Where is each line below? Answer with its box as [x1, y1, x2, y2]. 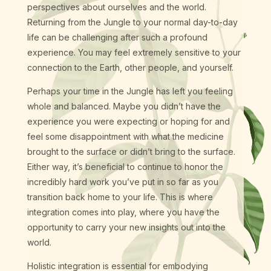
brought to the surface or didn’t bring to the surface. [27, 146, 235, 157]
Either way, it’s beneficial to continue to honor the [27, 162, 223, 172]
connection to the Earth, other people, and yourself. [27, 62, 233, 73]
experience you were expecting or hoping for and [27, 116, 230, 127]
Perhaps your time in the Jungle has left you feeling [27, 86, 233, 97]
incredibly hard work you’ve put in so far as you [27, 177, 218, 188]
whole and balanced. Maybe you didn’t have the [27, 101, 221, 112]
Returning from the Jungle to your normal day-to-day [27, 17, 238, 28]
